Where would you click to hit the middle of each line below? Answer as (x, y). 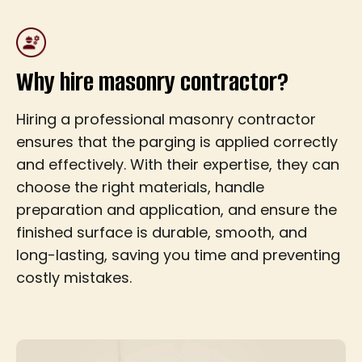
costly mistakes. (74, 277)
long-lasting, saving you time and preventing (178, 255)
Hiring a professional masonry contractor (166, 119)
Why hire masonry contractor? (152, 82)
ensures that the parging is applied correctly (177, 141)
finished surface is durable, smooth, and (162, 232)
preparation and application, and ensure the (177, 209)
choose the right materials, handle (140, 187)
